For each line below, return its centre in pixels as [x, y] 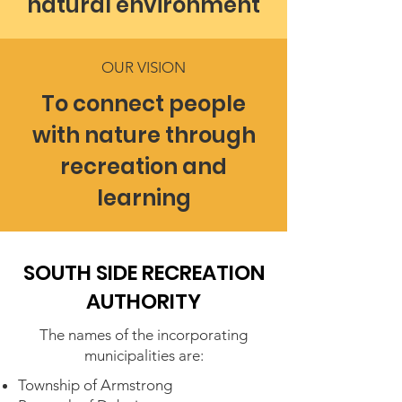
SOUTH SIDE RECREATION [144, 273]
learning [144, 198]
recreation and [144, 166]
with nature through [144, 135]
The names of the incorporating [144, 335]
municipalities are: [144, 355]
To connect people [144, 104]
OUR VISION [144, 67]
